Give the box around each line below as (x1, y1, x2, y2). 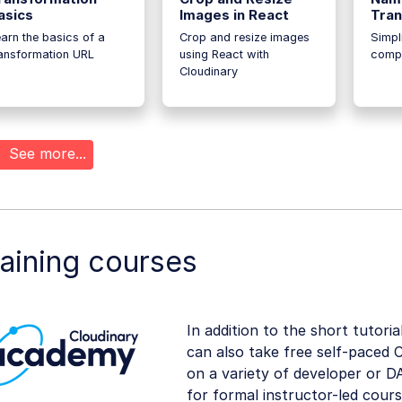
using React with (179, 48, 269, 62)
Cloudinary (179, 65, 238, 79)
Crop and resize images (179, 31, 310, 45)
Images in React (179, 6, 289, 24)
